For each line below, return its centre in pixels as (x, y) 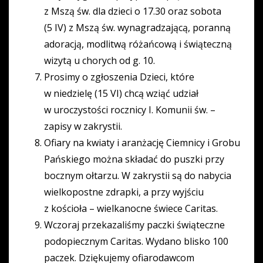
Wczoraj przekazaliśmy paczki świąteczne (134, 225)
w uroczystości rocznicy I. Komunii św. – (130, 110)
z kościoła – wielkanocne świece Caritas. (131, 209)
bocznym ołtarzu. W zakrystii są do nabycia (138, 176)
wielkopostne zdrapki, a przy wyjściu (124, 192)
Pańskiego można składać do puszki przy (134, 159)
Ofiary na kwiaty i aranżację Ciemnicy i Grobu (142, 143)
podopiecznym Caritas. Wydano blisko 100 (136, 242)
